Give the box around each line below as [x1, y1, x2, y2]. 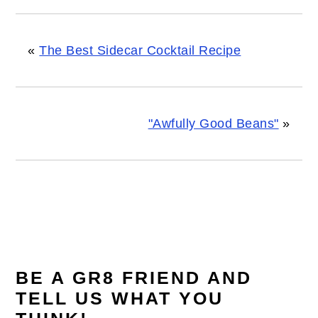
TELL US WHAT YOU [16, 289, 224, 309]
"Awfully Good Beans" [148, 116, 279, 131]
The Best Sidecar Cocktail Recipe [39, 43, 241, 58]
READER [15, 234, 115, 258]
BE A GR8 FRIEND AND [16, 268, 253, 288]
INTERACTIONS [15, 259, 196, 283]
